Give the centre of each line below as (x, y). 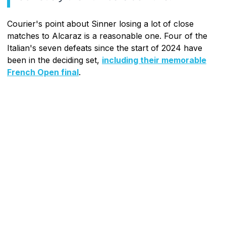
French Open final (43, 72)
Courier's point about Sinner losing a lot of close (100, 23)
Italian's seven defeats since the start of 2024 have (105, 48)
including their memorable (154, 60)
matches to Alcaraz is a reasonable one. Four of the (107, 36)
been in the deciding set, (54, 60)
